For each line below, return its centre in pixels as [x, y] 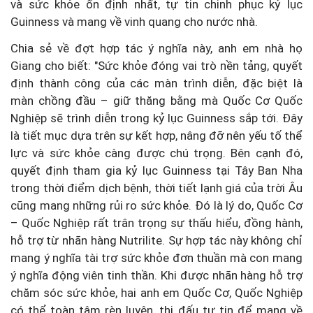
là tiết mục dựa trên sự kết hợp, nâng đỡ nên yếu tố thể [156, 135]
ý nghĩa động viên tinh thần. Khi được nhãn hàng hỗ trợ [156, 275]
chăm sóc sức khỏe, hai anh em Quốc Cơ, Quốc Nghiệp [156, 292]
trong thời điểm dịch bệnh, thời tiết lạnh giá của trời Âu [156, 188]
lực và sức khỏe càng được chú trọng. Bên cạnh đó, [156, 153]
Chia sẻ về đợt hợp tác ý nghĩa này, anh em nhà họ [156, 48]
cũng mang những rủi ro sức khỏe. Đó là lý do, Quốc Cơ [156, 205]
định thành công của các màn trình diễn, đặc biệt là [156, 83]
